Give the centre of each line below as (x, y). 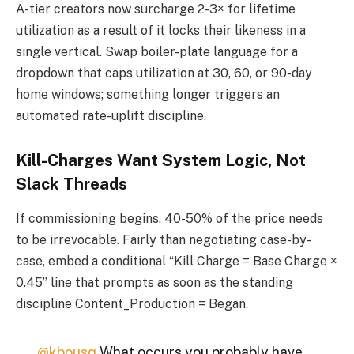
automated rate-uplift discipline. (111, 115)
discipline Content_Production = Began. (132, 303)
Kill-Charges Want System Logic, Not (161, 160)
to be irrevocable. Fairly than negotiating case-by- (164, 239)
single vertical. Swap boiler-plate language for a (157, 51)
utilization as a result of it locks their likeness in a (161, 30)
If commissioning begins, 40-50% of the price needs (169, 218)
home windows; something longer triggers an (148, 94)
